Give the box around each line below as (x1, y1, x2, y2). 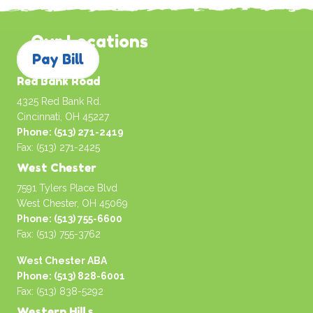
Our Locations (31, 31, 148, 52)
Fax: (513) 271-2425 (17, 142, 100, 153)
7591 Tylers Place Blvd (17, 182, 117, 194)
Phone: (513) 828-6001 (17, 270, 125, 282)
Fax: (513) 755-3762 (17, 228, 101, 240)
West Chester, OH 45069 (17, 198, 128, 209)
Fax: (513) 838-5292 (17, 286, 103, 297)
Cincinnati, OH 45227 (17, 111, 109, 122)
